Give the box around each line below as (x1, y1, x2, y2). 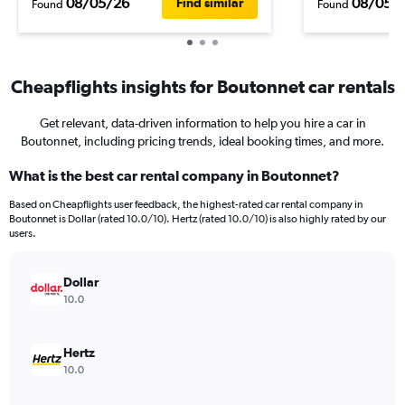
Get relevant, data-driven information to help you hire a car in (39, 116, 366, 130)
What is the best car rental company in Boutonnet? (9, 167, 340, 184)
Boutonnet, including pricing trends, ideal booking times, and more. (21, 134, 384, 148)
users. (9, 227, 36, 240)
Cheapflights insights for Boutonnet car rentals (10, 76, 395, 97)
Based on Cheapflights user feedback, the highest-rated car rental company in (9, 198, 363, 211)
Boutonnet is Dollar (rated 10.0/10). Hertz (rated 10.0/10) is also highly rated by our (9, 212, 386, 225)
